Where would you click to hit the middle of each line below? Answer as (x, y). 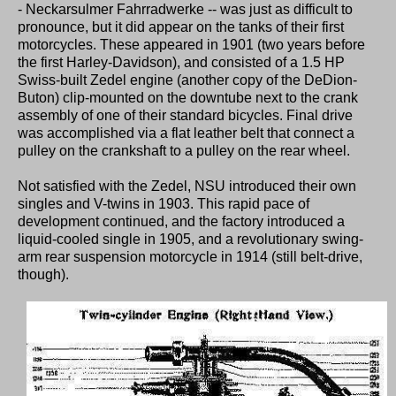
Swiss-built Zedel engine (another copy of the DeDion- (187, 80)
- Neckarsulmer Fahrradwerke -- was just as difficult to (185, 10)
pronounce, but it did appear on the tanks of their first (181, 27)
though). (43, 275)
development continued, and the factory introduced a (181, 222)
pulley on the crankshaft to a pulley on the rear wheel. (184, 151)
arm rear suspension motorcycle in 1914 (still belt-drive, (190, 257)
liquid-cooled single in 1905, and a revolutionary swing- (190, 240)
